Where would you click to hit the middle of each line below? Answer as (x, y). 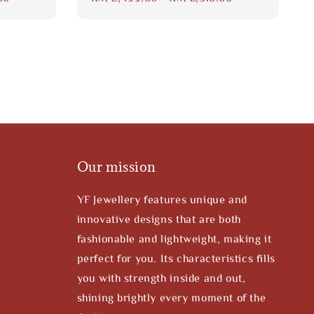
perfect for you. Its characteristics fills (176, 258)
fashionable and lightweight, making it (174, 238)
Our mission (116, 166)
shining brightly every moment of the (171, 297)
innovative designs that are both (159, 218)
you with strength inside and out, (161, 277)
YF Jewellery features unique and (162, 199)
